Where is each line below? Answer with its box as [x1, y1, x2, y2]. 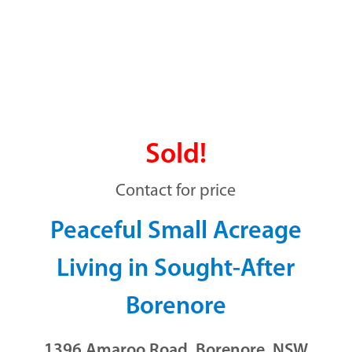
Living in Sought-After [57, 257, 295, 283]
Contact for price [115, 182, 236, 201]
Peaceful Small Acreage [49, 219, 302, 245]
